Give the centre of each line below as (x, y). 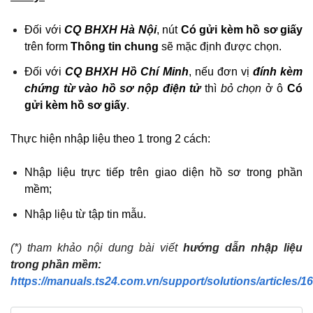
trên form (48, 46)
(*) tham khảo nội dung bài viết (97, 247)
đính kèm (278, 71)
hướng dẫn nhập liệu (243, 247)
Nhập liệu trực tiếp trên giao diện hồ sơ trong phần (163, 172)
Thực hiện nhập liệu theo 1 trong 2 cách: (110, 138)
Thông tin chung (115, 46)
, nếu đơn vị (220, 71)
